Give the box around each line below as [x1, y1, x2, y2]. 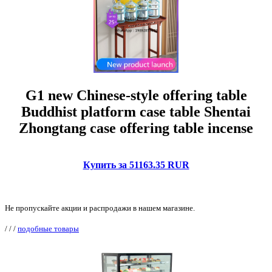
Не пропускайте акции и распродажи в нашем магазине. [5, 203, 195, 212]
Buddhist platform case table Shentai [21, 103, 251, 120]
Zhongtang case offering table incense [19, 120, 253, 136]
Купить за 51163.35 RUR [83, 159, 189, 170]
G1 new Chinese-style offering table [25, 87, 247, 103]
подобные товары [18, 223, 79, 233]
